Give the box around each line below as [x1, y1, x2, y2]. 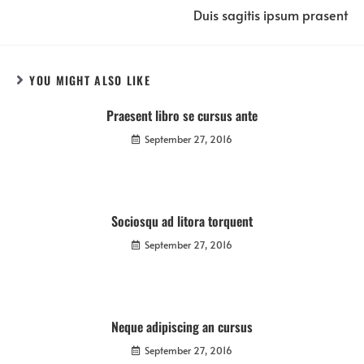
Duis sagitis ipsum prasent [193, 6, 348, 24]
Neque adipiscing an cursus [111, 316, 253, 336]
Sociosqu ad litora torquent [111, 210, 253, 231]
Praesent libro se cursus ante [106, 105, 258, 125]
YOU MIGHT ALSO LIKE [29, 71, 151, 89]
